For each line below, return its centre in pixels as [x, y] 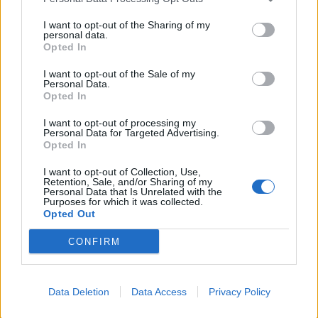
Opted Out [70, 214]
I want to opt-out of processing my [120, 123]
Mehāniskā [109, 238]
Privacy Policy [239, 292]
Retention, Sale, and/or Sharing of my [128, 182]
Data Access [159, 292]
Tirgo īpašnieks [57, 268]
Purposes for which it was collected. [123, 202]
